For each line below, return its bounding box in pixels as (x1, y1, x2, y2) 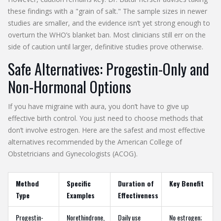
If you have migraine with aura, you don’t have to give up (8, 101, 189, 111)
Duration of (118, 178, 154, 188)
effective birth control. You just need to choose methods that (8, 113, 203, 123)
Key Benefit (169, 178, 204, 188)
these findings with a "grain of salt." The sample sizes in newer (8, 6, 207, 16)
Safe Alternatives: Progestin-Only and (8, 57, 209, 80)
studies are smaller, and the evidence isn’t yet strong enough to (8, 18, 210, 28)
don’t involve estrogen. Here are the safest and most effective (8, 125, 205, 135)
